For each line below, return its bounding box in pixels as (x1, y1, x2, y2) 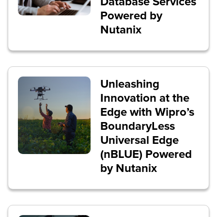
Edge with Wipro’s (100, 103, 194, 121)
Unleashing (100, 75, 159, 93)
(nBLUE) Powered (100, 145, 192, 163)
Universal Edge (100, 131, 179, 149)
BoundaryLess (100, 117, 175, 135)
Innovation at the (100, 89, 189, 107)
